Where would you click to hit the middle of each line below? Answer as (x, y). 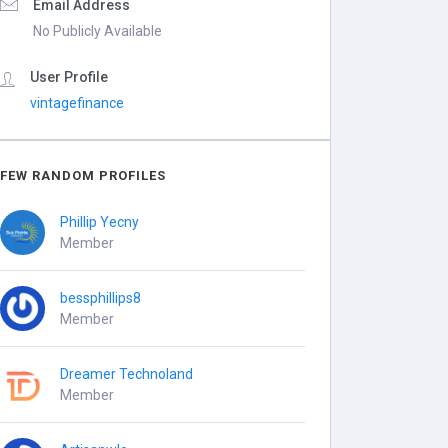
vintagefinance (77, 103)
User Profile (69, 77)
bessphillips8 (101, 297)
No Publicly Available (98, 31)
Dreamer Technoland (127, 373)
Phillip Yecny (100, 221)
